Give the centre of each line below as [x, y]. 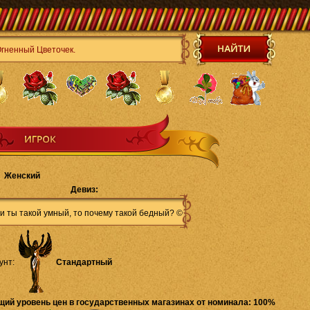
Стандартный [84, 262]
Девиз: [84, 190]
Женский [22, 176]
